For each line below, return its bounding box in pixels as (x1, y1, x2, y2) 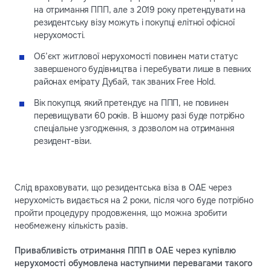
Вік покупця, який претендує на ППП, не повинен (34, 97, 229, 108)
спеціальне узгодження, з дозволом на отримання (34, 122, 234, 134)
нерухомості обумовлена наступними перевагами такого (15, 257, 252, 269)
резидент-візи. (34, 135, 93, 146)
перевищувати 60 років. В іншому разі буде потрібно (34, 109, 244, 121)
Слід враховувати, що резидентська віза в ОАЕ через (15, 181, 232, 193)
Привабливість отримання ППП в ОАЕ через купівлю (15, 244, 236, 256)
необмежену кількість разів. (15, 220, 128, 231)
